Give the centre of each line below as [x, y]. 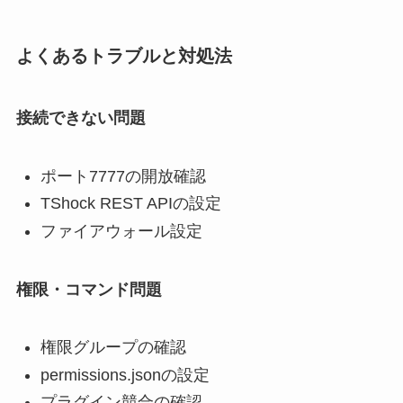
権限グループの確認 [113, 348]
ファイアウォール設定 [121, 231]
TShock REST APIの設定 [130, 204]
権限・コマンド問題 [89, 289]
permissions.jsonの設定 [125, 375]
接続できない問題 [81, 118]
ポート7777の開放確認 [123, 176]
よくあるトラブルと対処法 [124, 55]
